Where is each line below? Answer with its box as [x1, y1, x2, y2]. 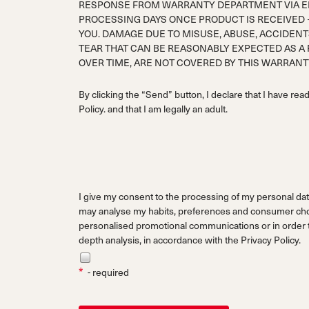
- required [88, 265, 130, 280]
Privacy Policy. [241, 232, 301, 247]
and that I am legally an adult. [106, 101, 228, 117]
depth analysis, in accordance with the [79, 232, 241, 247]
